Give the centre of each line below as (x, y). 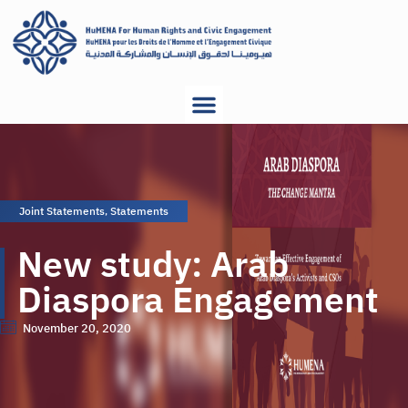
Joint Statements (62, 212)
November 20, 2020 (77, 328)
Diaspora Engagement (198, 301)
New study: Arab (153, 265)
